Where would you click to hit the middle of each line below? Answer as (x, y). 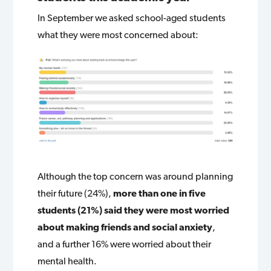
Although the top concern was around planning (135, 176)
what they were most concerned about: (118, 34)
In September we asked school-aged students (132, 18)
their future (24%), (76, 193)
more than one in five (160, 193)
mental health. (67, 261)
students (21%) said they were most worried (134, 210)
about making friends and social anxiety (125, 227)
